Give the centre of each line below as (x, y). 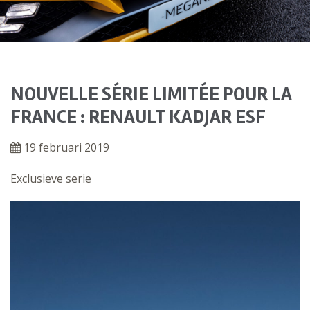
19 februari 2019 (65, 148)
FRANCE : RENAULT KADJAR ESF (138, 117)
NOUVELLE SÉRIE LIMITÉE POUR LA (151, 94)
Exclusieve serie (51, 179)
